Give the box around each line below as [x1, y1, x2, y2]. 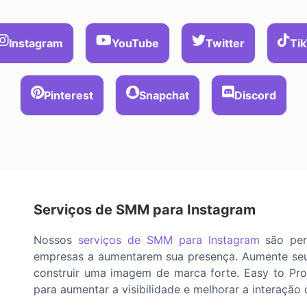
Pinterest [44, 88, 93, 102]
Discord [234, 88, 276, 102]
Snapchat [139, 88, 189, 102]
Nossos [34, 232, 78, 247]
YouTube [112, 36, 159, 50]
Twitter [206, 36, 245, 50]
